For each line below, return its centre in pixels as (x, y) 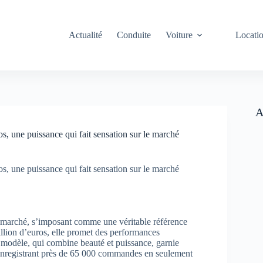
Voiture (179, 35)
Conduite (134, 35)
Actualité (86, 35)
